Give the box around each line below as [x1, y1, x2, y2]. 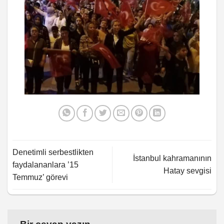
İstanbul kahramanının [133, 154, 211, 163]
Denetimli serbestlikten [12, 147, 93, 156]
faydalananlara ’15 [12, 160, 78, 169]
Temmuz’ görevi [12, 172, 68, 181]
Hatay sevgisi [163, 166, 211, 175]
